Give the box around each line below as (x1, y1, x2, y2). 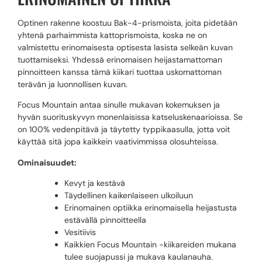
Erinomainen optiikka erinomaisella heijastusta (64, 202, 237, 213)
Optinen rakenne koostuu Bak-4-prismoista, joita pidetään (18, 18, 237, 28)
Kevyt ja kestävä (64, 178, 125, 189)
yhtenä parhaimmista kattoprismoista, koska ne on (18, 30, 207, 40)
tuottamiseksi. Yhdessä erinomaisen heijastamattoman (18, 54, 222, 65)
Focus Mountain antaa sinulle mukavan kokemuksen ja (18, 99, 220, 111)
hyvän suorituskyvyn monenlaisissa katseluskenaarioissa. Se (18, 112, 243, 123)
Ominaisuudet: (18, 157, 77, 168)
